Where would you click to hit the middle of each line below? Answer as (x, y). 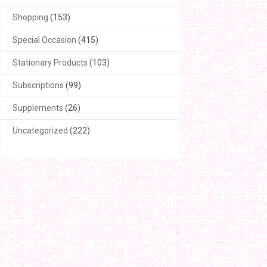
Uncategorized (40, 131)
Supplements (38, 108)
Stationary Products (50, 63)
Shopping (30, 17)
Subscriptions (38, 85)
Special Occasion (44, 40)
